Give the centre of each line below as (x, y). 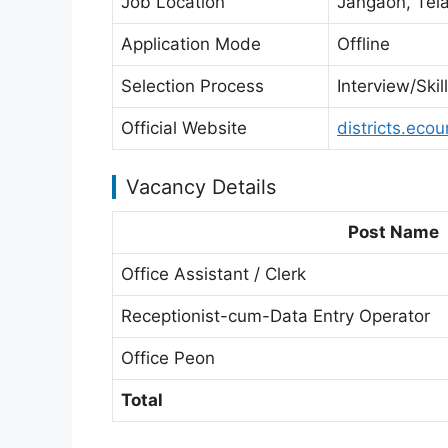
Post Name (393, 232)
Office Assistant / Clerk (213, 274)
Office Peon (168, 358)
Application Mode (191, 43)
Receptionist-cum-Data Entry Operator (275, 316)
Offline (363, 43)
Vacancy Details (201, 187)
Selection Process (192, 85)
